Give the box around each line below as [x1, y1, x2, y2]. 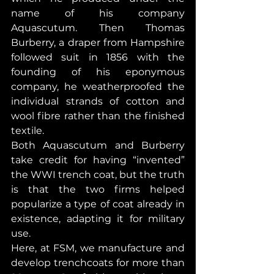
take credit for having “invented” [11, 154, 185, 166]
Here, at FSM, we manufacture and [11, 242, 185, 254]
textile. [11, 124, 44, 136]
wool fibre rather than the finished [11, 109, 185, 122]
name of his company [11, 7, 185, 19]
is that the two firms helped [11, 183, 185, 195]
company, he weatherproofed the [11, 80, 185, 92]
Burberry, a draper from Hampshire [11, 36, 185, 48]
